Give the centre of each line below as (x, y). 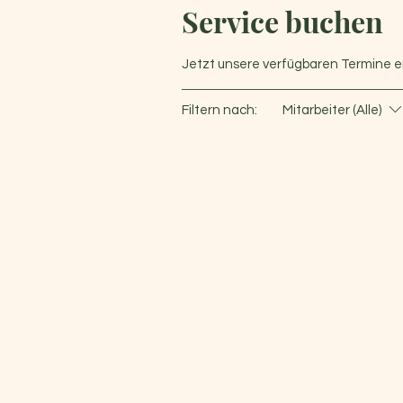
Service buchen (282, 21)
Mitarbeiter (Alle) (332, 110)
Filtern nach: (219, 110)
